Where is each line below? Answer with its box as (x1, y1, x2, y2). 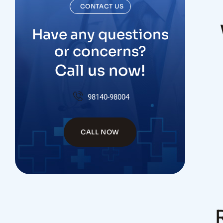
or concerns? (54, 43, 146, 60)
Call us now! (55, 61, 146, 80)
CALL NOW (81, 128, 120, 136)
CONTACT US (80, 2, 124, 10)
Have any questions (31, 26, 169, 43)
